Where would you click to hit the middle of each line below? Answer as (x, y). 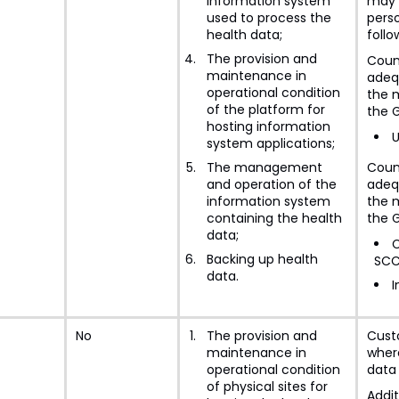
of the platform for (265, 110)
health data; (244, 35)
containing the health (274, 218)
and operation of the (271, 184)
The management (264, 167)
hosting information (268, 126)
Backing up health (262, 259)
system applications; (270, 143)
